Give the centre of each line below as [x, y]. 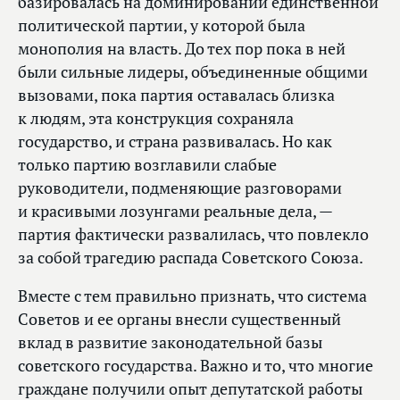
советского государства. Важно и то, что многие [196, 366]
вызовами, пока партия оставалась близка [176, 96]
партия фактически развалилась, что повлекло [193, 235]
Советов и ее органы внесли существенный [179, 320]
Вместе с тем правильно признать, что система [192, 296]
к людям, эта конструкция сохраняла [156, 119]
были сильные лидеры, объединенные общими [193, 72]
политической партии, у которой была [162, 26]
